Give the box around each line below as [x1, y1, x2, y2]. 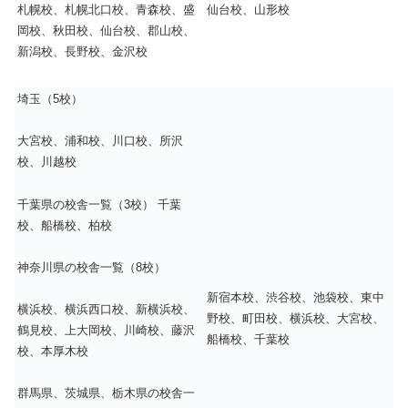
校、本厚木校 [17, 343, 88, 358]
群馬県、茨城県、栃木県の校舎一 [17, 385, 195, 400]
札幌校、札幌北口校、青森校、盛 [17, 3, 195, 17]
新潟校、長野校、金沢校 [17, 45, 148, 59]
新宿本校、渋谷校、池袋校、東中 [207, 291, 384, 305]
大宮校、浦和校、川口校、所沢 [17, 134, 183, 148]
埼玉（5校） [17, 92, 83, 107]
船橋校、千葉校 [207, 332, 290, 347]
